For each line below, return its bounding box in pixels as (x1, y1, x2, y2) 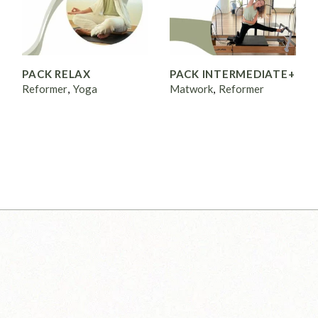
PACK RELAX (22, 67, 91, 80)
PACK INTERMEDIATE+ (169, 67, 295, 80)
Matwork (169, 82, 213, 95)
